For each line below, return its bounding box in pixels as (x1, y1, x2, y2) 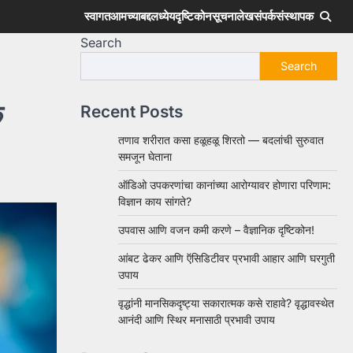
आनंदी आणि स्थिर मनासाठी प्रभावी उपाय (118, 313, 275, 326)
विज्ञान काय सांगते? (118, 195, 191, 208)
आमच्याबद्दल (110, 9, 158, 24)
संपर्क (254, 9, 276, 24)
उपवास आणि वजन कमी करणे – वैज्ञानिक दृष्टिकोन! (118, 223, 314, 236)
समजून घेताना (118, 150, 172, 163)
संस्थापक (276, 9, 314, 24)
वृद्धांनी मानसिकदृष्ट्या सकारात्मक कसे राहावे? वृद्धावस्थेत (118, 296, 334, 310)
